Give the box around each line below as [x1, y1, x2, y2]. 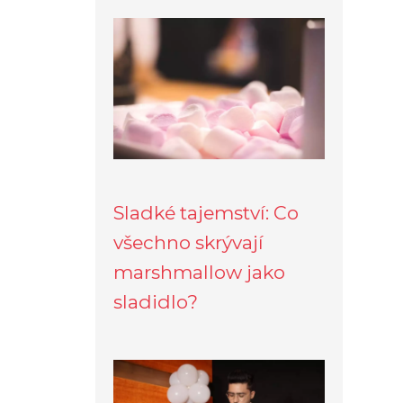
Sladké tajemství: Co [113, 201, 299, 224]
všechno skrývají [113, 230, 264, 254]
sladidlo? [113, 290, 198, 313]
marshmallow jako [113, 260, 285, 283]
